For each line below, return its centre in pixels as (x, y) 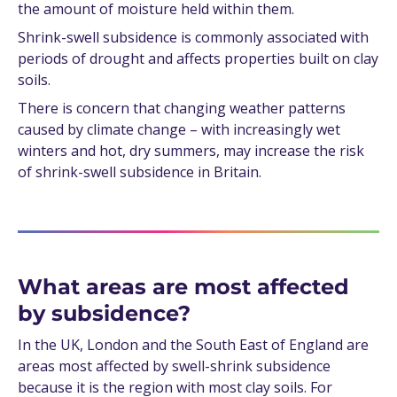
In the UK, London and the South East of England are (193, 345)
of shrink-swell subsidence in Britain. (140, 172)
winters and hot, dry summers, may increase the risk (191, 151)
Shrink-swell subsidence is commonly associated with (193, 38)
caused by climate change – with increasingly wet (179, 130)
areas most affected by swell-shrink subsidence (174, 366)
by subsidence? (104, 314)
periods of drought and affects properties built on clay (198, 59)
